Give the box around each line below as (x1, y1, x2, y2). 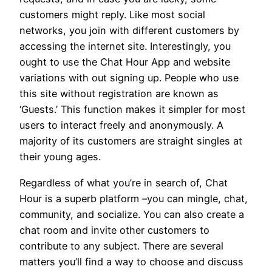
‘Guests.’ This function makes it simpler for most (19, 103, 245, 116)
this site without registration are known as (19, 87, 219, 100)
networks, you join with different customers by (19, 24, 239, 37)
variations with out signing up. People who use (19, 72, 239, 84)
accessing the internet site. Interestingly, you (19, 40, 231, 53)
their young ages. (19, 151, 101, 163)
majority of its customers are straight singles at (19, 135, 242, 148)
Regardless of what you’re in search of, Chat (19, 176, 228, 189)
